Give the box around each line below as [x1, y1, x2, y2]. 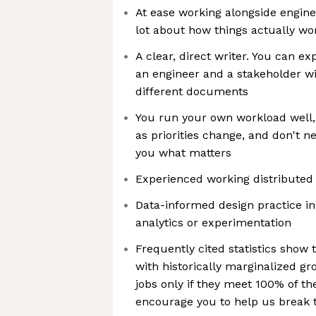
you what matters [135, 146, 231, 159]
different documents [135, 85, 248, 98]
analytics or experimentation [135, 216, 291, 229]
